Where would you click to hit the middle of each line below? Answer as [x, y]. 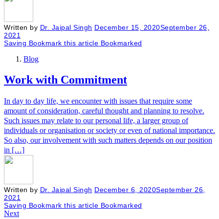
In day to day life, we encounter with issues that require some [98, 101]
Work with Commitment [66, 79]
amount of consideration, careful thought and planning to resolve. [104, 110]
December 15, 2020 [127, 27]
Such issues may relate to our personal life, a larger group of [96, 120]
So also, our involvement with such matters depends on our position [108, 140]
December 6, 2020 [125, 189]
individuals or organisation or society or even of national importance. [109, 130]
